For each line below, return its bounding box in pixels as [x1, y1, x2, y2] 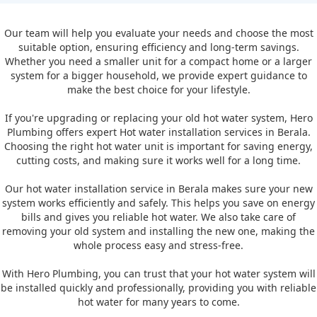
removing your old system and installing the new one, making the [2, 224, 315, 238]
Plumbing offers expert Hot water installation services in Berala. [6, 125, 311, 139]
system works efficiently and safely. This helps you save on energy [2, 196, 315, 210]
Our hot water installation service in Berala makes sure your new [4, 182, 313, 196]
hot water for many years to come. [77, 295, 240, 309]
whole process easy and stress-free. [74, 238, 243, 253]
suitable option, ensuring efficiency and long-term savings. [18, 40, 299, 54]
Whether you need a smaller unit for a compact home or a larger [5, 54, 312, 69]
